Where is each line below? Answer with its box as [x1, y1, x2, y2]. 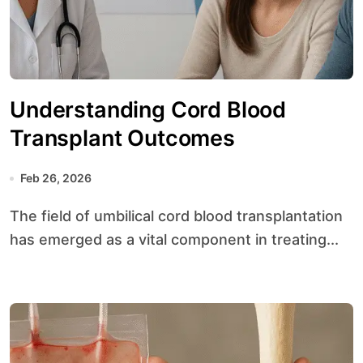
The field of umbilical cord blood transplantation [10, 207, 19, 224]
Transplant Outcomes [10, 125, 235, 152]
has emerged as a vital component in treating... [10, 231, 339, 248]
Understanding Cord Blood [10, 96, 287, 123]
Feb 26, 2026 [20, 171, 92, 185]
